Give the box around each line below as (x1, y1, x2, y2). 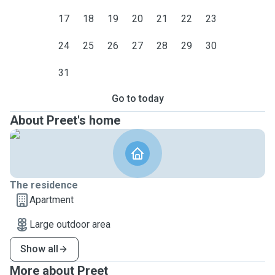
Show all (20, 243, 58, 255)
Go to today (111, 93, 164, 104)
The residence (10, 179, 78, 191)
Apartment (29, 194, 74, 206)
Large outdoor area (29, 219, 110, 230)
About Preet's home (10, 113, 120, 128)
